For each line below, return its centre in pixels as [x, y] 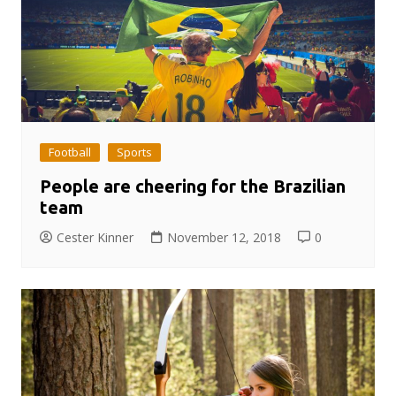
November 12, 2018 [224, 237]
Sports [134, 152]
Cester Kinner [95, 237]
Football [69, 152]
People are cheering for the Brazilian [192, 186]
